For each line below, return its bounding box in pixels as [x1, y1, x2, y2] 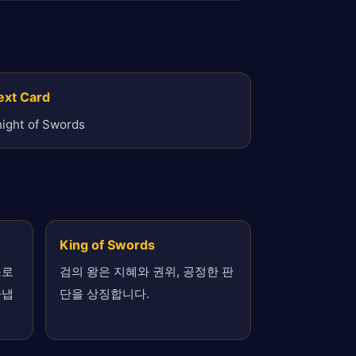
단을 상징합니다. [60, 286, 150, 302]
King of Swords [60, 236, 156, 253]
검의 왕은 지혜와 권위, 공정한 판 [60, 264, 234, 280]
